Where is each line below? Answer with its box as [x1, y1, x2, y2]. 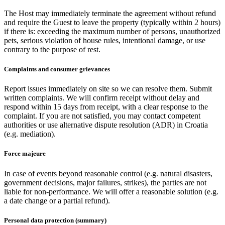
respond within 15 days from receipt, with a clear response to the [4, 102, 208, 111]
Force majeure [4, 150, 46, 158]
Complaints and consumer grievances [4, 65, 110, 73]
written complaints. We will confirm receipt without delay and [4, 93, 199, 102]
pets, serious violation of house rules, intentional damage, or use [4, 36, 205, 45]
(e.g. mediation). [4, 130, 56, 139]
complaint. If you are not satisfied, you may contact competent [4, 111, 200, 121]
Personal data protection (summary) [4, 216, 106, 224]
